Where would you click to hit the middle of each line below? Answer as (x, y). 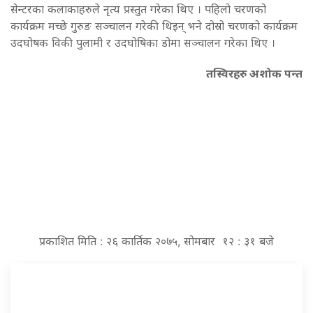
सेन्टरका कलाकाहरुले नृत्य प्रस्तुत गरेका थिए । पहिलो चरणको (138, 9)
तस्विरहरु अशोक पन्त (254, 73)
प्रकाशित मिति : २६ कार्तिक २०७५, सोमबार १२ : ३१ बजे (156, 241)
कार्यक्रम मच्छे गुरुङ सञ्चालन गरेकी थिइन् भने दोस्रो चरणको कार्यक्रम (154, 26)
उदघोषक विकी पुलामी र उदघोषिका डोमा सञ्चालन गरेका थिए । (143, 42)
